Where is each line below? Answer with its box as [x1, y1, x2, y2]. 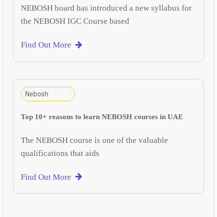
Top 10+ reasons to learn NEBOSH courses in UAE [21, 112, 184, 121]
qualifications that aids [21, 148, 100, 158]
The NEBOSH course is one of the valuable [21, 135, 169, 145]
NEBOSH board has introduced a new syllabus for [21, 3, 192, 13]
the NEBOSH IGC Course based [21, 16, 130, 26]
